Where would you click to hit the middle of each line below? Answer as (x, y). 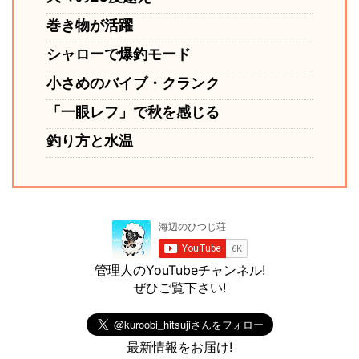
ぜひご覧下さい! (179, 288)
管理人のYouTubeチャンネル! (179, 270)
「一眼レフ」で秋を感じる (133, 112)
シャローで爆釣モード (119, 54)
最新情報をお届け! (179, 347)
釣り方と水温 (90, 141)
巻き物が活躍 (90, 26)
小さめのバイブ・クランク (133, 83)
